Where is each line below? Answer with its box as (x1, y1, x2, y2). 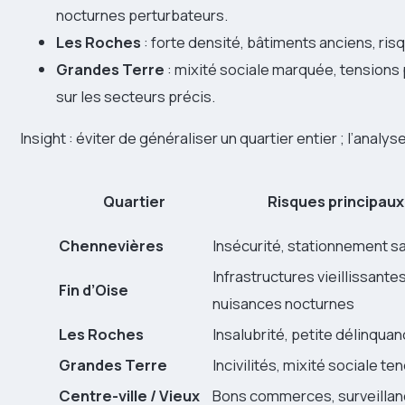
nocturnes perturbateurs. (56, 4, 228, 25)
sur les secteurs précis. (56, 85, 215, 107)
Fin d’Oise (59, 279, 128, 301)
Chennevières (59, 235, 164, 257)
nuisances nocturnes (212, 293, 354, 315)
